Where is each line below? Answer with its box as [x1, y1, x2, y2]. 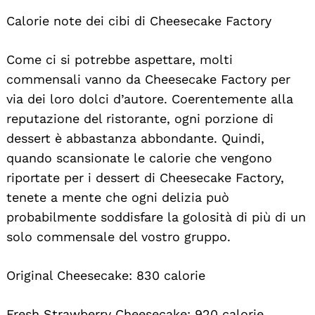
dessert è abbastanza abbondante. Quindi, [6, 130, 264, 146]
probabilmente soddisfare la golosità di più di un [6, 209, 306, 224]
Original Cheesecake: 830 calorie [6, 267, 205, 283]
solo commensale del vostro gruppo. [6, 229, 231, 244]
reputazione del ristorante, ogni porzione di [6, 110, 274, 126]
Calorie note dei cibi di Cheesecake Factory [6, 13, 276, 28]
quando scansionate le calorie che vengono [6, 150, 272, 165]
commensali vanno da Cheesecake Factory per [6, 71, 290, 86]
